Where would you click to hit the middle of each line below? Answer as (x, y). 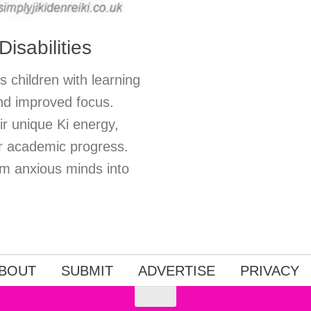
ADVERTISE (176, 270)
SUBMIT (87, 270)
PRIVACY (269, 270)
